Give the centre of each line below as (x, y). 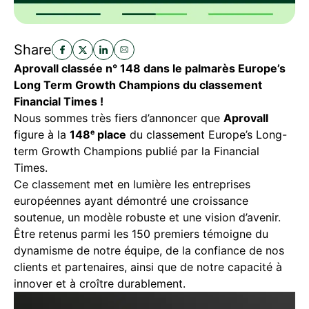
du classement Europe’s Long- (207, 135)
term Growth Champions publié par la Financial (137, 151)
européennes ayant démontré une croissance (131, 201)
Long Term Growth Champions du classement (138, 85)
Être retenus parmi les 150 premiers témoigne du (141, 234)
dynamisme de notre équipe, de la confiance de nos (149, 251)
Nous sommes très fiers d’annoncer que (119, 118)
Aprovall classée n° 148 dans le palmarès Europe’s (150, 69)
